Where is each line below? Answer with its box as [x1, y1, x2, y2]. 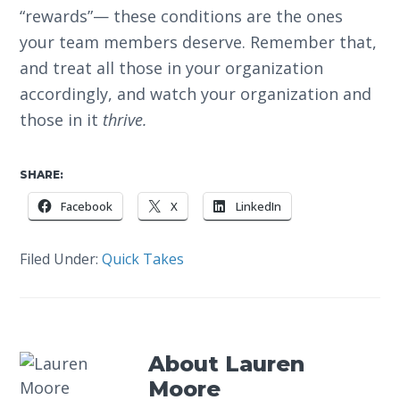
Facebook [61, 198, 113, 214]
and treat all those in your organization [20, 57, 324, 79]
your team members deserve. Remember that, [20, 31, 378, 53]
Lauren [225, 351, 305, 377]
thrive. [103, 109, 148, 130]
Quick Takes [102, 249, 185, 269]
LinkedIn [236, 198, 282, 214]
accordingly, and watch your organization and [20, 83, 372, 104]
